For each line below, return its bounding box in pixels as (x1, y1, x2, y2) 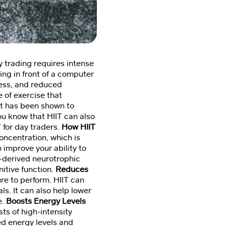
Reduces (55, 164, 88, 175)
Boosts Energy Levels (6, 196, 86, 206)
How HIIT (62, 122, 95, 132)
